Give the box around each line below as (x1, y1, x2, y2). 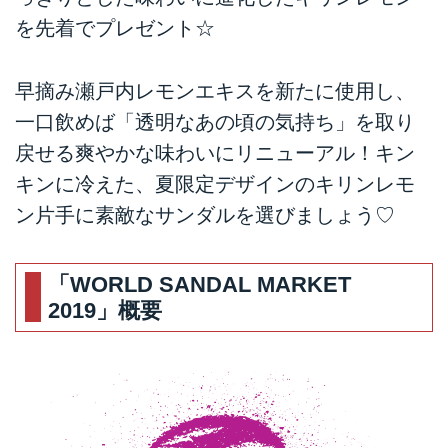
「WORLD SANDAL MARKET (48, 272, 352, 298)
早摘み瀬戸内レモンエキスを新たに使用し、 (15, 79, 415, 102)
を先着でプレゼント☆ (15, 17, 215, 40)
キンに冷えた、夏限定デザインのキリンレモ (15, 172, 415, 195)
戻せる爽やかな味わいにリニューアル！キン (15, 141, 415, 164)
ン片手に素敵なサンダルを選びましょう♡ (15, 203, 395, 226)
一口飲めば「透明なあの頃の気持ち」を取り (15, 110, 415, 133)
